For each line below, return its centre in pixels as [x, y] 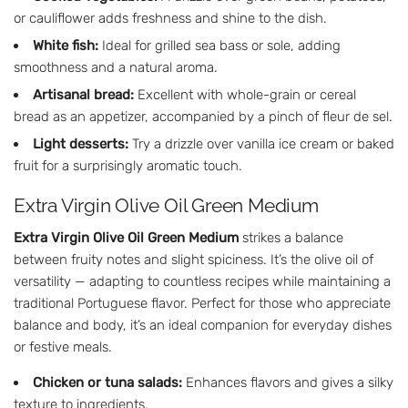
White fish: [66, 45]
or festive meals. [63, 347]
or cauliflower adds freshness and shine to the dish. [170, 18]
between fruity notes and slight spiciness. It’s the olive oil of [194, 259]
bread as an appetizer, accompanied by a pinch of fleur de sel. [203, 116]
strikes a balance [291, 237]
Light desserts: [81, 143]
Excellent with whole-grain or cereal [245, 94]
